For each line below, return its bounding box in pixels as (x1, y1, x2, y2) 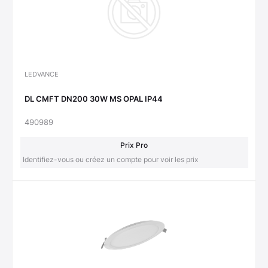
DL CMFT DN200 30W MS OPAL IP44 (25, 93, 163, 103)
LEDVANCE (25, 70, 59, 79)
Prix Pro (120, 141, 148, 150)
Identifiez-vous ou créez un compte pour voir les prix (22, 155, 198, 165)
